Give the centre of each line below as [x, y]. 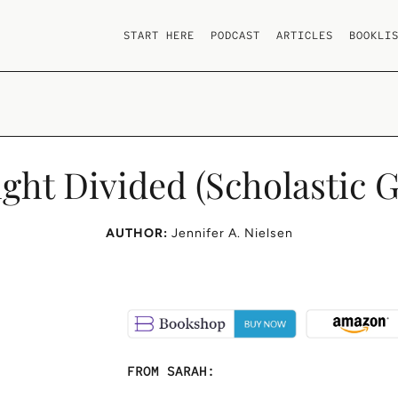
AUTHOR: [136, 233]
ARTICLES [304, 35]
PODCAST [235, 35]
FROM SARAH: [171, 372]
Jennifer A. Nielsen [232, 233]
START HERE [159, 35]
